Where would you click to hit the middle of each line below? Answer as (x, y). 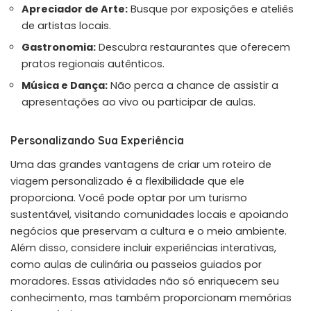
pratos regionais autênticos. (93, 64)
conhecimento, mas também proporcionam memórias (151, 297)
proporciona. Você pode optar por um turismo (129, 197)
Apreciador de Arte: (75, 9)
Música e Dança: (65, 85)
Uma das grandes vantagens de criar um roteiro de (141, 164)
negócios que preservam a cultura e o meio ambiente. (149, 231)
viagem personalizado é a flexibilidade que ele (127, 181)
